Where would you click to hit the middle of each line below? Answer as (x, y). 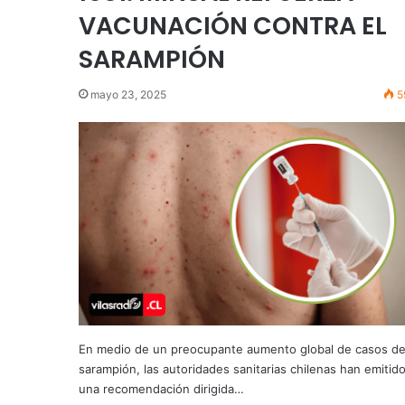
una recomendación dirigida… (161, 389)
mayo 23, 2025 (128, 94)
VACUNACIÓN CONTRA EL (233, 25)
